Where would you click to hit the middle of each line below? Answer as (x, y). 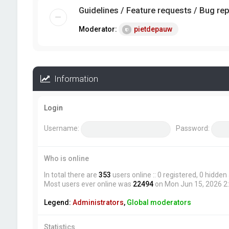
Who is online (66, 158)
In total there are (71, 175)
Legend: (58, 202)
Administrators (98, 202)
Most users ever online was (88, 184)
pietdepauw (153, 29)
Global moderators (159, 202)
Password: (192, 129)
